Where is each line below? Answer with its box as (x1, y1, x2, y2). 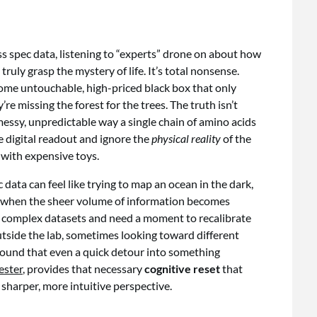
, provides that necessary (23, 262, 144, 275)
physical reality (151, 132, 221, 145)
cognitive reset (144, 262, 220, 275)
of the (221, 132, 251, 145)
